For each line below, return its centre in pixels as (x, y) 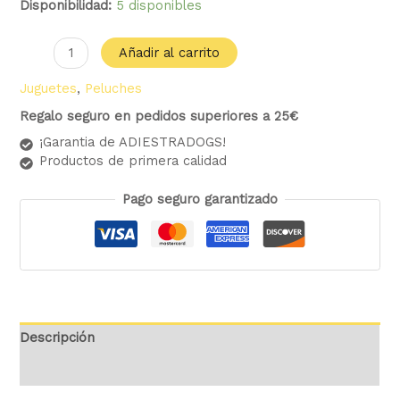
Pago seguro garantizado (200, 199)
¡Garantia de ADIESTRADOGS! (133, 142)
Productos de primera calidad (133, 160)
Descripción (58, 338)
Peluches (114, 88)
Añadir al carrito (170, 53)
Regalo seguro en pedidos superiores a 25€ (159, 117)
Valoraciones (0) (71, 370)
